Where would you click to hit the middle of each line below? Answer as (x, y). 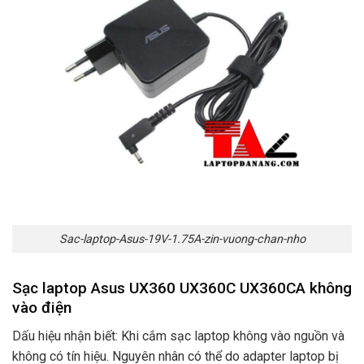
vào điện (42, 308)
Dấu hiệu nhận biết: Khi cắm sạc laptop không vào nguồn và (178, 336)
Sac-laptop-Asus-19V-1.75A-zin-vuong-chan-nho (182, 239)
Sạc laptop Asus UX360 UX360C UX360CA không (182, 288)
